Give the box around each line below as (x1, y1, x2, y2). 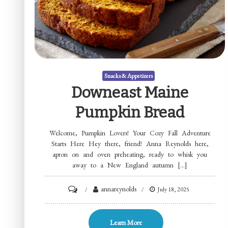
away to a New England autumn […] (72, 160, 188, 169)
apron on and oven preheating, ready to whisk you (52, 149, 208, 159)
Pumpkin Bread (75, 103, 185, 122)
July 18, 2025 (157, 185, 189, 193)
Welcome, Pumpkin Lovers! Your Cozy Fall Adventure (49, 128, 211, 137)
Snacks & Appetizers (104, 71, 153, 80)
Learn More (110, 217, 142, 227)
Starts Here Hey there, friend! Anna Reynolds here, (51, 138, 209, 148)
